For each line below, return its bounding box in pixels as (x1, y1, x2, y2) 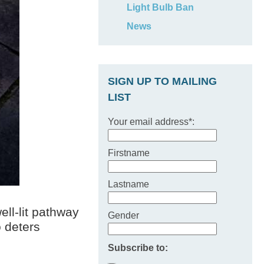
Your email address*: (108, 117, 195, 127)
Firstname (108, 148, 150, 158)
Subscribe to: (108, 243, 169, 253)
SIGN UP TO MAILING (108, 75, 217, 87)
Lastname (108, 179, 150, 189)
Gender (108, 210, 140, 220)
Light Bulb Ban (127, 2, 194, 12)
